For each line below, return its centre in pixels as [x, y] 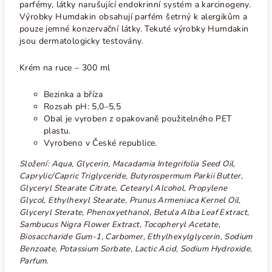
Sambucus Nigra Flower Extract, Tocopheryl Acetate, [120, 225]
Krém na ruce [47, 68]
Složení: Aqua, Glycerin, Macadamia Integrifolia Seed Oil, [127, 164]
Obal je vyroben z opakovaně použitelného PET [138, 119]
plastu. [57, 131]
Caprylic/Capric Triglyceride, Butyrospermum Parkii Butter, [131, 176]
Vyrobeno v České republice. [100, 143]
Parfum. [34, 261]
